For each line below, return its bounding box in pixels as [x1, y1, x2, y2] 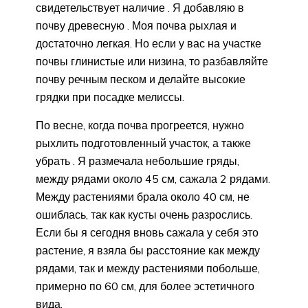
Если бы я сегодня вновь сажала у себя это [36, 225, 258, 240]
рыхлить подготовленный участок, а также [36, 136, 251, 151]
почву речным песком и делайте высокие [36, 72, 245, 87]
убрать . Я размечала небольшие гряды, [36, 154, 239, 168]
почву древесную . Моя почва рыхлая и [36, 19, 236, 33]
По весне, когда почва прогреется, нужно [36, 118, 244, 133]
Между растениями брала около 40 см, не [36, 190, 250, 204]
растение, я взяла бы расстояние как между [36, 243, 260, 258]
